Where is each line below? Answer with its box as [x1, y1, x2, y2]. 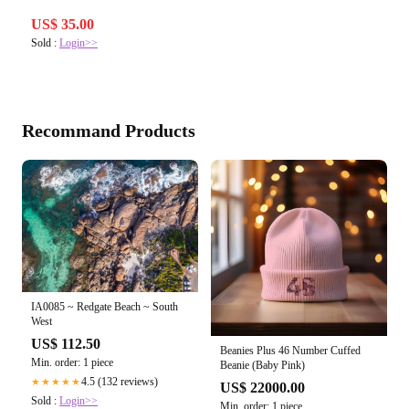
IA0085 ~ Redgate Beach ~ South [31, 299, 178, 313]
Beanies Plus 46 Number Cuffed [220, 343, 361, 357]
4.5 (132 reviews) [81, 374, 158, 388]
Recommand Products [22, 120, 195, 141]
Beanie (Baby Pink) [220, 358, 305, 372]
